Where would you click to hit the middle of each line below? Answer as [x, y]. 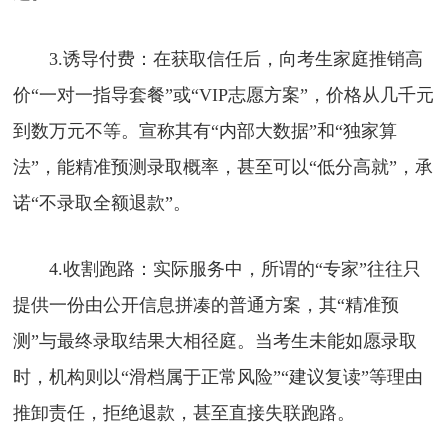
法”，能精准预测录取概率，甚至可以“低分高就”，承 [223, 166]
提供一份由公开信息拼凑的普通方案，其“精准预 [206, 304]
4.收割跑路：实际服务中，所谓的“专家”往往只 [217, 268]
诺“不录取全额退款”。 [102, 202]
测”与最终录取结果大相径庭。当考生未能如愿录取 [215, 340]
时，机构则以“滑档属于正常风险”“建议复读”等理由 [218, 376]
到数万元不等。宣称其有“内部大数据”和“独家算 [205, 130]
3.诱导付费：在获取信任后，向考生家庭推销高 [218, 58]
